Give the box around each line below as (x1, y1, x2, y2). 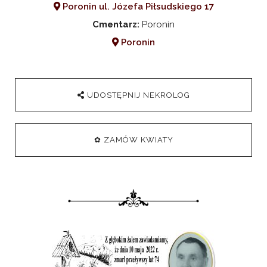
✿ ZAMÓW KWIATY (94, 135, 173, 144)
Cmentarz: (92, 19, 139, 30)
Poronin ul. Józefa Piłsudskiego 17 (60, 1, 214, 12)
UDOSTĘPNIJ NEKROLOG (86, 90, 190, 100)
